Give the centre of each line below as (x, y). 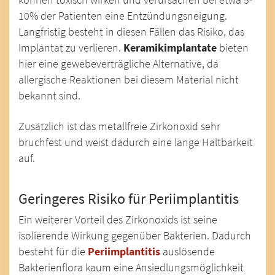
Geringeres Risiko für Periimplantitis (129, 198)
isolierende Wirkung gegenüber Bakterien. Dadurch (135, 235)
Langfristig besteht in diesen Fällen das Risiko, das (131, 32)
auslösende (188, 251)
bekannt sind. (49, 95)
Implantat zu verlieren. (71, 48)
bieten (233, 48)
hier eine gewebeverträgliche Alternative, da (118, 64)
